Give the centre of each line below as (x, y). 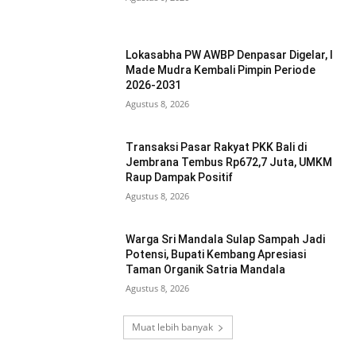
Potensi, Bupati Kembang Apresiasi (216, 254)
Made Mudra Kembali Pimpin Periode (221, 70)
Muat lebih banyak (172, 327)
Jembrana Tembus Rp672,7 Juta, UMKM (229, 162)
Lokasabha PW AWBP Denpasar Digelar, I (230, 55)
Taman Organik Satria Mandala (206, 269)
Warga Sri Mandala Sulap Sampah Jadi (226, 239)
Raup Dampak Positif (180, 177)
